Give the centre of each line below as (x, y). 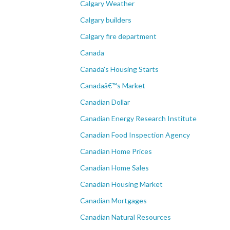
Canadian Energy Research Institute (138, 118)
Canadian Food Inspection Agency (135, 135)
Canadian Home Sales (114, 168)
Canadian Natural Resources (126, 217)
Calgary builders (106, 20)
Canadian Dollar (105, 102)
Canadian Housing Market (121, 184)
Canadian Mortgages (113, 200)
